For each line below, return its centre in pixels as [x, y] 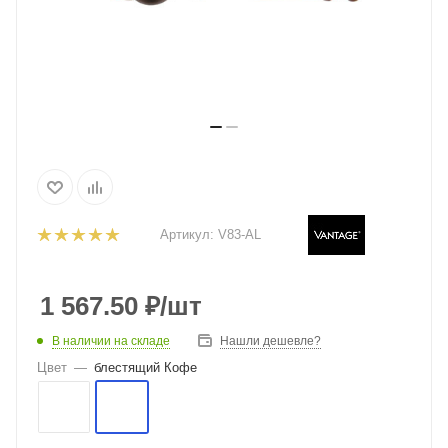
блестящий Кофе [145, 367]
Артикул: [187, 234]
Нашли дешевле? [270, 341]
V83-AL [239, 234]
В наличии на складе [111, 340]
